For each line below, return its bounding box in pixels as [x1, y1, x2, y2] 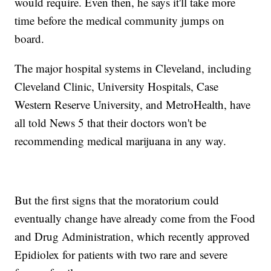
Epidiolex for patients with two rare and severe [15, 247, 228, 263]
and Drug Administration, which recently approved [15, 229, 250, 244]
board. [15, 31, 45, 47]
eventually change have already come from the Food [15, 211, 256, 226]
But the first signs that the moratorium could [15, 192, 220, 208]
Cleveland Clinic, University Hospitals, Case [15, 79, 219, 94]
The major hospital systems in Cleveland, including [15, 60, 252, 76]
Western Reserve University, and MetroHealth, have [15, 97, 251, 113]
